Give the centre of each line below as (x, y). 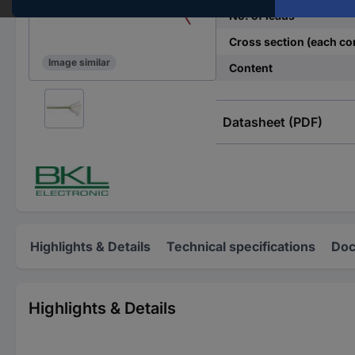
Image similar (79, 63)
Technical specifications (241, 246)
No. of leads (261, 15)
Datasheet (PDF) (272, 122)
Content (250, 68)
